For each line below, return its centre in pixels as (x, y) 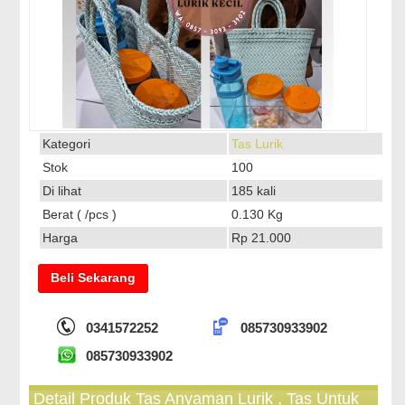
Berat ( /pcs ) (80, 214)
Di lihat (62, 191)
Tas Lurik (258, 144)
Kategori (67, 144)
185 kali (254, 191)
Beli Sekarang (94, 278)
